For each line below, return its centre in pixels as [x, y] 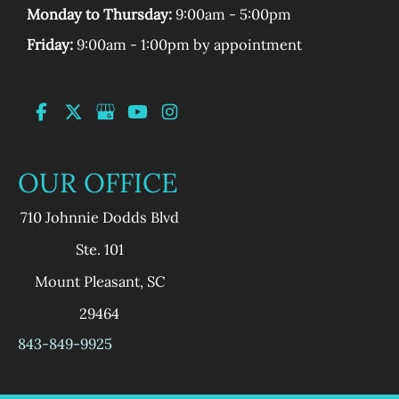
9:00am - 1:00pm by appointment [187, 45]
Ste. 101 [99, 249]
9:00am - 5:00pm [232, 14]
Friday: [50, 45]
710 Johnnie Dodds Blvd [99, 217]
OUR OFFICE [98, 183]
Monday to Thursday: [99, 14]
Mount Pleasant [87, 281]
